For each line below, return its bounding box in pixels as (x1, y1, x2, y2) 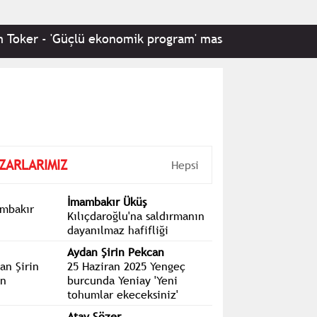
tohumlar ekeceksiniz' (67, 287, 178, 302)
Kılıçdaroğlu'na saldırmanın (67, 208, 204, 224)
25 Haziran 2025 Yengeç (67, 258, 185, 274)
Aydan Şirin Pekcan (67, 244, 164, 260)
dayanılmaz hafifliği (67, 222, 168, 238)
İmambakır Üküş (67, 194, 146, 209)
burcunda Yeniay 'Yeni (67, 272, 178, 288)
